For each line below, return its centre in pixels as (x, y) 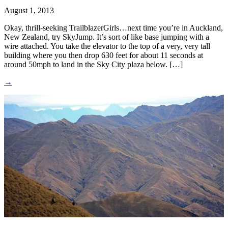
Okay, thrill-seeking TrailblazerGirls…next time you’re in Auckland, (113, 28)
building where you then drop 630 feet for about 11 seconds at (104, 55)
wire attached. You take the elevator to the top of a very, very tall (107, 46)
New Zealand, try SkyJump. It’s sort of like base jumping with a (107, 37)
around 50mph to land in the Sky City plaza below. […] (93, 65)
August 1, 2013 (29, 11)
